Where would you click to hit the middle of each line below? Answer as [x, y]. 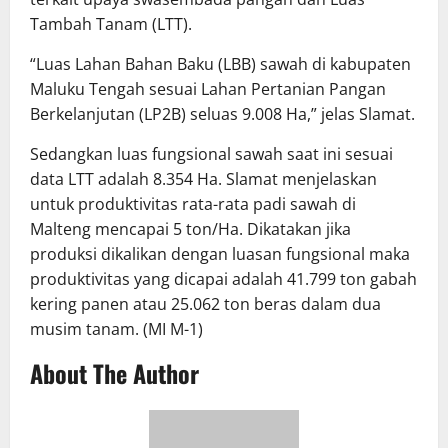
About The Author [114, 373]
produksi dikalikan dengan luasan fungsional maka [220, 254]
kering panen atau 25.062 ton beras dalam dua [205, 304]
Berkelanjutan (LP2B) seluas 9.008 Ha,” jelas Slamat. [222, 114]
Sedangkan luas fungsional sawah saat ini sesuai [211, 154]
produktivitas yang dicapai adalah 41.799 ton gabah [223, 279]
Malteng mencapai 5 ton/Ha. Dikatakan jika [190, 229]
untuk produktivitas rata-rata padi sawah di [193, 204]
